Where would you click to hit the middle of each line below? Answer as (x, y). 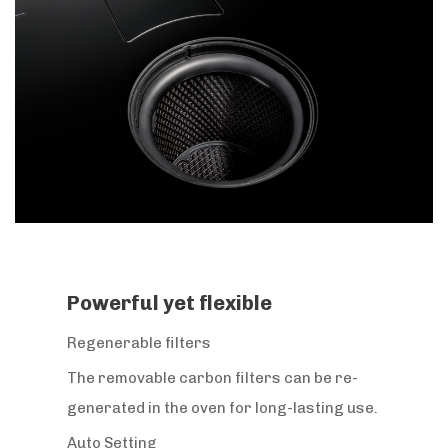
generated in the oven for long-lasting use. (223, 407)
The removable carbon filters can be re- (213, 377)
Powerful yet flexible (170, 302)
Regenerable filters (139, 342)
